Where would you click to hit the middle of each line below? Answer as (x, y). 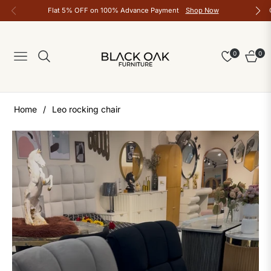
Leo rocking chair (86, 109)
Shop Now (202, 10)
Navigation (33, 59)
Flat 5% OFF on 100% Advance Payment (114, 10)
